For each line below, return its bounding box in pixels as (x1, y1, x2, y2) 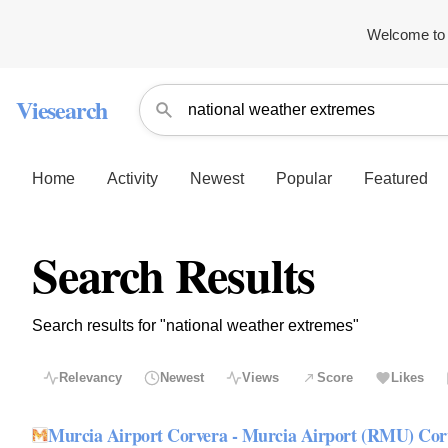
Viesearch (16, 92, 108, 127)
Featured (364, 169, 428, 187)
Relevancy (59, 370, 122, 386)
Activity (107, 169, 158, 187)
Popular (276, 169, 332, 187)
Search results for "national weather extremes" (32, 317, 359, 334)
